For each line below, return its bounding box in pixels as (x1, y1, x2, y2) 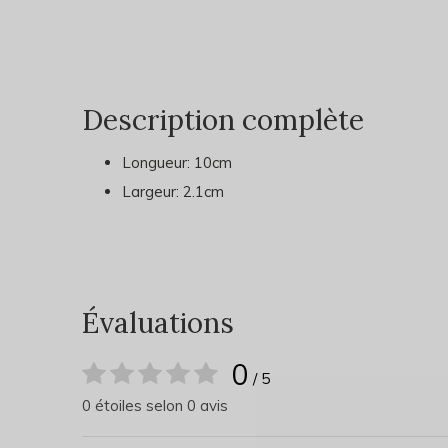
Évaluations (82, 305, 234, 341)
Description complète (82, 102, 364, 138)
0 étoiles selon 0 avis (82, 396, 228, 415)
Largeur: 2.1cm (122, 182, 224, 201)
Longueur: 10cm (122, 153, 232, 172)
